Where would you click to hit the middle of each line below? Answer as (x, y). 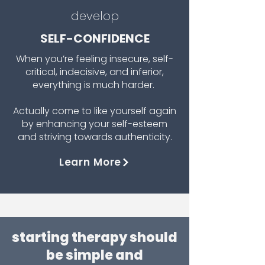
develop (95, 16)
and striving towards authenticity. (95, 137)
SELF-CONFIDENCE (95, 38)
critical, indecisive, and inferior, (95, 72)
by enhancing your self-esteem (95, 124)
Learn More (90, 162)
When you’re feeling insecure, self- (95, 59)
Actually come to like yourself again (95, 111)
